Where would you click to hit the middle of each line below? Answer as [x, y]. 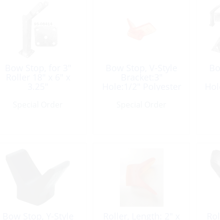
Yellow [141, 96]
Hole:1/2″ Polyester [141, 86]
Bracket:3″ [141, 77]
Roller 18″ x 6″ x [38, 77]
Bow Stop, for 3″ [38, 68]
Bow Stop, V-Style [141, 68]
